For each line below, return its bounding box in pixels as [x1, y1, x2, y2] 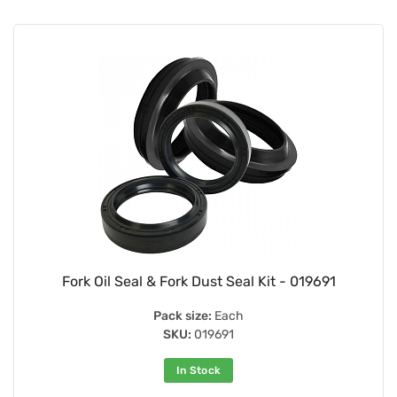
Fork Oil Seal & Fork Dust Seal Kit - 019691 [61, 272, 336, 290]
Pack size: [153, 307, 212, 323]
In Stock [175, 363, 222, 377]
